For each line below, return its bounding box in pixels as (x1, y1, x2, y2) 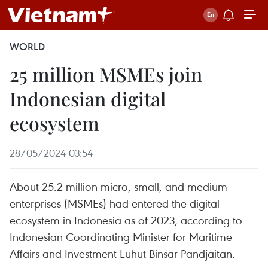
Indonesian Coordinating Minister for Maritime (10, 229, 232, 244)
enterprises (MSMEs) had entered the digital (10, 196, 220, 211)
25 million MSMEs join (10, 61, 202, 87)
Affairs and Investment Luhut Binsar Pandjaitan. (10, 246, 235, 261)
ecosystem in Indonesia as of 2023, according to (10, 212, 242, 227)
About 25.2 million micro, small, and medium (10, 179, 227, 194)
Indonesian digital (10, 86, 166, 111)
